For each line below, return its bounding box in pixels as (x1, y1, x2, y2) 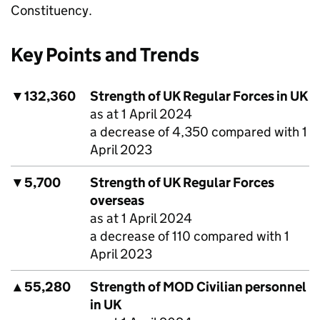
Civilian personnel (194, 279, 306, 295)
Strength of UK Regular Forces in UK (90, 88, 308, 104)
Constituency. (11, 2, 92, 19)
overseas (90, 192, 144, 209)
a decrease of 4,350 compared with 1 (90, 124, 307, 140)
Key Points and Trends (11, 43, 199, 66)
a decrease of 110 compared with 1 (90, 228, 289, 244)
